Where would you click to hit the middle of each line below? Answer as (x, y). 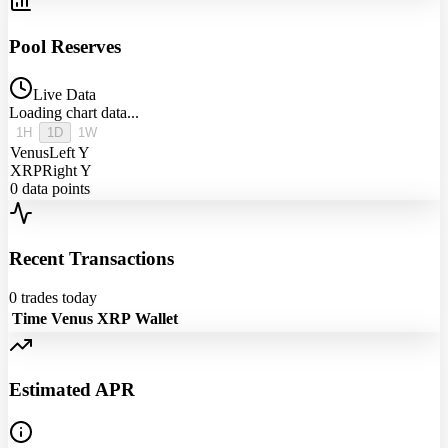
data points (54, 189)
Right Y (67, 171)
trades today (57, 297)
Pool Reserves (65, 46)
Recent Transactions (91, 259)
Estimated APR (72, 390)
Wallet (156, 318)
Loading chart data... (74, 113)
